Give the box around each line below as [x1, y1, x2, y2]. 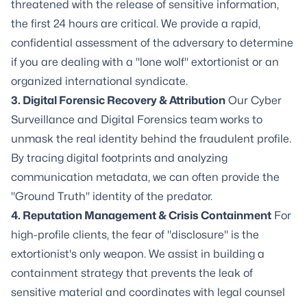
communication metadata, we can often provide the [11, 171, 280, 184]
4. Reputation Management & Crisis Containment [11, 209, 271, 222]
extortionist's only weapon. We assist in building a [11, 247, 265, 260]
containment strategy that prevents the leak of [11, 267, 253, 280]
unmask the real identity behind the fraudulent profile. [11, 132, 291, 145]
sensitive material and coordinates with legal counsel [11, 286, 285, 299]
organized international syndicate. [11, 75, 188, 88]
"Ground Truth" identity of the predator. [11, 190, 212, 203]
